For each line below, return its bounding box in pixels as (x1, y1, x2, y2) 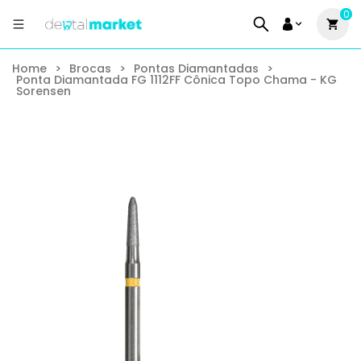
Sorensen (16, 83, 71, 99)
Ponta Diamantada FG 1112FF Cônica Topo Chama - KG (16, 72, 337, 88)
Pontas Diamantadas (134, 60, 259, 77)
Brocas (69, 60, 111, 77)
